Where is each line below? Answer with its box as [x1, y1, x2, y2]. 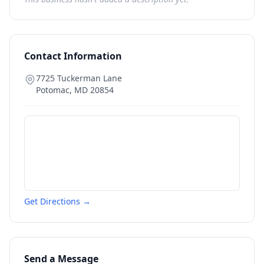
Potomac [36, 84, 70, 95]
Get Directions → [24, 196, 91, 207]
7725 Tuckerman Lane [36, 72, 122, 84]
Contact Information [24, 49, 122, 62]
